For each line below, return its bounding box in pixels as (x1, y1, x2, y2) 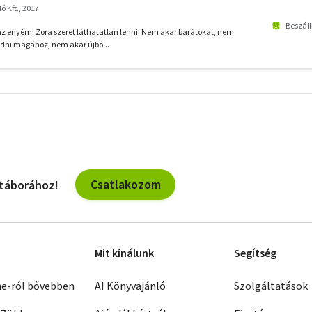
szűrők (136, 86, 169, 100)
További (136, 69, 175, 83)
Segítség (234, 246, 276, 260)
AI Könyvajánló (95, 279, 166, 292)
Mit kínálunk (95, 246, 154, 260)
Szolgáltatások (234, 279, 308, 292)
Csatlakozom (90, 176, 161, 192)
